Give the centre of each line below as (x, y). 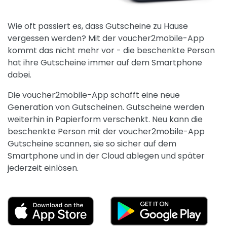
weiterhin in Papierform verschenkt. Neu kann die (105, 119)
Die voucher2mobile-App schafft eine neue (94, 95)
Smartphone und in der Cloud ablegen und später (106, 156)
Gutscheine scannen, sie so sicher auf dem (92, 143)
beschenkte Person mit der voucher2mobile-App (106, 131)
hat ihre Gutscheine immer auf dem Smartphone (105, 62)
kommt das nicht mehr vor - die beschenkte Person (111, 50)
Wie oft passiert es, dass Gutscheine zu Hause (98, 26)
